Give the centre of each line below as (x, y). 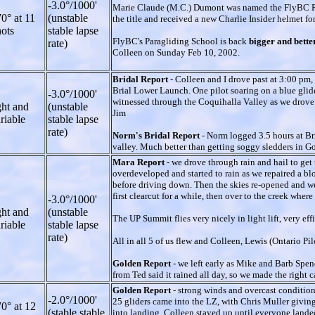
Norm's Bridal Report (157, 135)
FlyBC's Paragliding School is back (181, 41)
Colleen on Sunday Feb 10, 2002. (176, 52)
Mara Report (140, 162)
